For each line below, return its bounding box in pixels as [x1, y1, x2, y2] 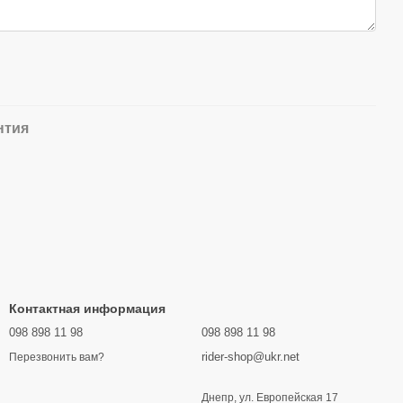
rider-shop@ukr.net [201, 350, 300, 364]
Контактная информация [9, 301, 166, 317]
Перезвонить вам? [9, 350, 104, 363]
